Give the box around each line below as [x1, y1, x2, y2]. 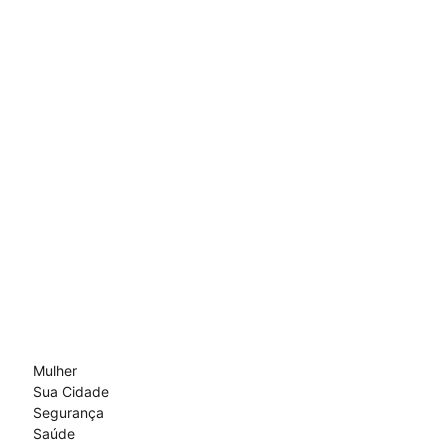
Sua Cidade [32, 382, 109, 400]
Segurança [32, 403, 104, 421]
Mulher [32, 361, 77, 379]
